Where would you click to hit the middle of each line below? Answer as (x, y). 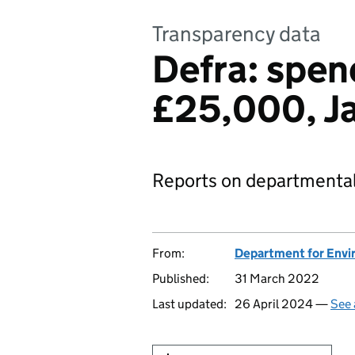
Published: (181, 279)
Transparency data (237, 34)
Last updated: (189, 304)
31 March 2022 (277, 279)
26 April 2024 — (282, 304)
